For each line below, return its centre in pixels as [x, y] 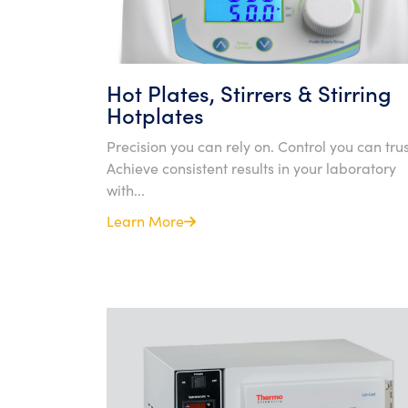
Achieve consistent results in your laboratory [251, 168]
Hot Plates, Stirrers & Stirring [249, 92]
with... [126, 189]
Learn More [145, 220]
